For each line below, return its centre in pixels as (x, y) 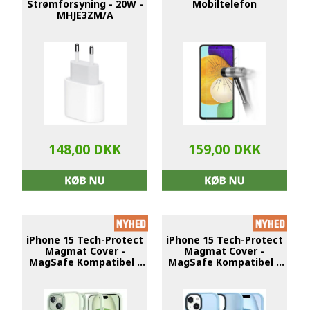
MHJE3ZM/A (85, 15)
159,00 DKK (224, 149)
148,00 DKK (85, 149)
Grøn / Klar (85, 273)
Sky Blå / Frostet (225, 273)
